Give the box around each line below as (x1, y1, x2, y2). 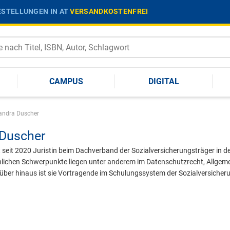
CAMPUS (49, 76, 83, 86)
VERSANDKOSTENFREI (70, 7, 148, 15)
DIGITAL (148, 76, 179, 86)
